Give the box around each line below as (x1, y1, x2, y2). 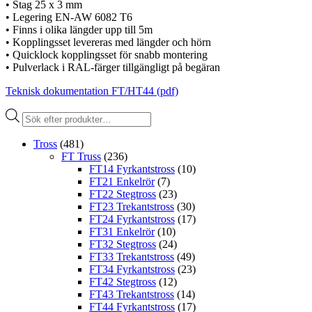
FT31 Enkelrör (89, 225, 155, 237)
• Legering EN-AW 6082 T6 (6, 10, 132, 23)
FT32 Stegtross (89, 237, 156, 250)
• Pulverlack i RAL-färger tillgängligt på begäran (6, 61, 220, 73)
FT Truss (61, 150, 101, 162)
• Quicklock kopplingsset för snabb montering (6, 48, 208, 61)
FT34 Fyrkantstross (89, 263, 175, 275)
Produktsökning (22, 107, 91, 120)
